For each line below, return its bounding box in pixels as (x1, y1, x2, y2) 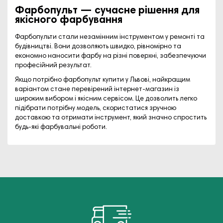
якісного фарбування (15, 14, 122, 26)
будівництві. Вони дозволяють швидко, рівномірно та (15, 43, 181, 50)
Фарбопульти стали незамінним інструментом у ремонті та (15, 33, 205, 41)
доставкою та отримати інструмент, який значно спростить (15, 114, 207, 121)
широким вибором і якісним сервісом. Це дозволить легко (15, 95, 197, 103)
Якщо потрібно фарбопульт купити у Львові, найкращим (15, 76, 190, 84)
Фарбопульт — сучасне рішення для (15, 5, 200, 16)
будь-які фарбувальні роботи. (15, 123, 107, 131)
